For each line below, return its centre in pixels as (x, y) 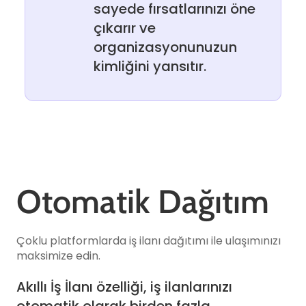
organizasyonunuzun (165, 47)
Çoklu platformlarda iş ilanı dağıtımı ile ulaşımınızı (149, 241)
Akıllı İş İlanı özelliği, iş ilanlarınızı (124, 287)
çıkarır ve (125, 28)
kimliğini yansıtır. (150, 66)
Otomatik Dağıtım (143, 201)
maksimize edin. (58, 256)
